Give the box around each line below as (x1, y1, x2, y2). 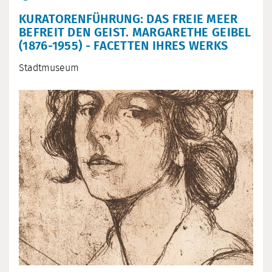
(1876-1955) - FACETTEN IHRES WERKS (19, 39, 228, 52)
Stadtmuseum (19, 63, 79, 73)
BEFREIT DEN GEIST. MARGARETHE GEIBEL (19, 26, 251, 39)
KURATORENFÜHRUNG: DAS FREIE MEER (19, 13, 238, 25)
